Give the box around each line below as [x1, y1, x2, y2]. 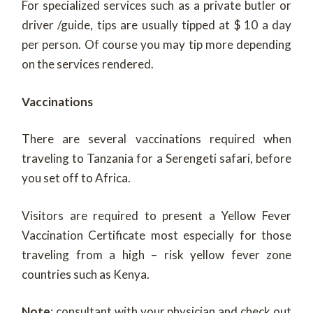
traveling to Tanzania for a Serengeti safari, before [22, 151, 291, 166]
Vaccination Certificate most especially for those [22, 227, 291, 242]
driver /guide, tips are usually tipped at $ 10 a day [22, 17, 291, 33]
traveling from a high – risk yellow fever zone [22, 247, 291, 262]
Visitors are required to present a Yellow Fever [22, 208, 291, 223]
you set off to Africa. [22, 170, 131, 186]
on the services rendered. [22, 57, 154, 72]
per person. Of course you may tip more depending [22, 37, 291, 52]
